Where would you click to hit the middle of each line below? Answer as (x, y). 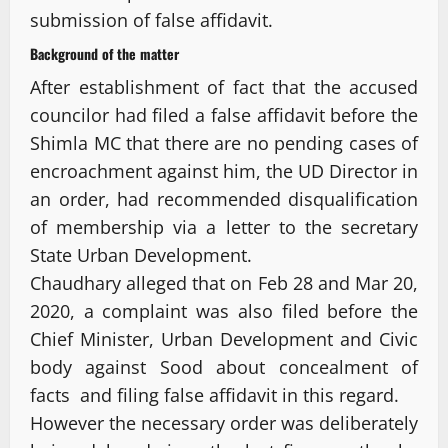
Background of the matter (104, 54)
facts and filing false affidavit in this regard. (214, 395)
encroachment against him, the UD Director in (224, 171)
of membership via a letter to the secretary (224, 227)
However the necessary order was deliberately (224, 423)
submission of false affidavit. (151, 20)
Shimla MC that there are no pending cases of (224, 143)
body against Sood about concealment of (224, 367)
